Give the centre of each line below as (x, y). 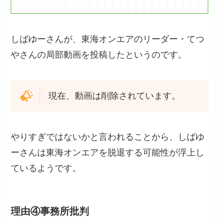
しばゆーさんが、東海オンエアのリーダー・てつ (108, 39)
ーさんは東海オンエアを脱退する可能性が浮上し (108, 152)
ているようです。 (46, 168)
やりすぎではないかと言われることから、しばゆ (108, 137)
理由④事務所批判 (50, 211)
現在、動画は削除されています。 (114, 96)
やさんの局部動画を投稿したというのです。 (99, 55)
